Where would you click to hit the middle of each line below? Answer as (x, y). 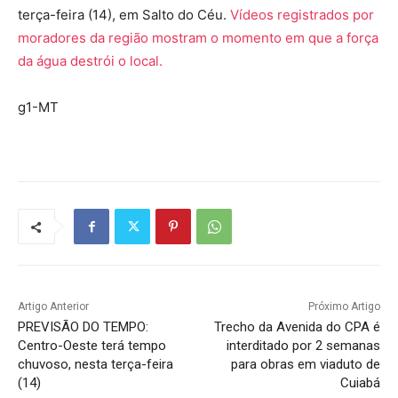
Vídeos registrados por (302, 15)
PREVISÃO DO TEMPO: (83, 327)
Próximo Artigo (344, 307)
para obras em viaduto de (305, 365)
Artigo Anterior (53, 307)
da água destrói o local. (90, 61)
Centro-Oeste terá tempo (92, 346)
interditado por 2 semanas (303, 346)
